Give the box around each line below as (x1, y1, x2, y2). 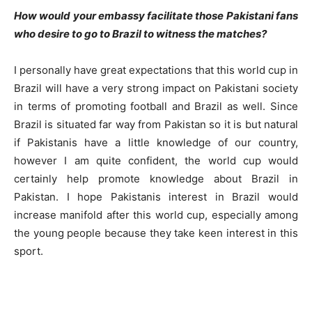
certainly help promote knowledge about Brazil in (14, 172, 298, 185)
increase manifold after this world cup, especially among (14, 208, 298, 221)
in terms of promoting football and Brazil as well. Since (14, 100, 298, 113)
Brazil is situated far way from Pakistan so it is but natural (14, 118, 298, 131)
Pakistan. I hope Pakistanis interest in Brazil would (14, 190, 298, 203)
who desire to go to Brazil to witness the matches (14, 27, 261, 40)
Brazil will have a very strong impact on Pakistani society (14, 81, 298, 95)
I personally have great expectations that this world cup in (14, 63, 298, 77)
